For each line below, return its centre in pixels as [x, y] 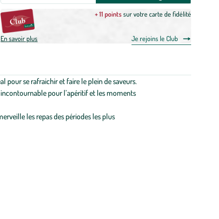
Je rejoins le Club [155, 38]
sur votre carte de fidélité [156, 14]
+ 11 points [108, 14]
